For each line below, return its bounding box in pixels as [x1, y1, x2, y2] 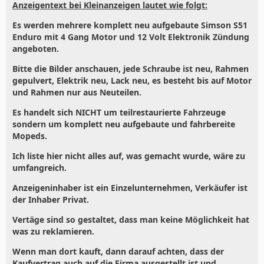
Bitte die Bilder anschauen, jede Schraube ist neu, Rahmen [12, 62, 249, 74]
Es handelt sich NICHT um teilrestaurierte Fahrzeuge [12, 106, 226, 118]
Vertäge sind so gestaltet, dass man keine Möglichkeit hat [12, 213, 249, 225]
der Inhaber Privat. [12, 193, 89, 205]
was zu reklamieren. [12, 225, 94, 237]
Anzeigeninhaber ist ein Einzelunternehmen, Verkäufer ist [12, 181, 247, 193]
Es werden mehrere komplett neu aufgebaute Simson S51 [12, 19, 247, 31]
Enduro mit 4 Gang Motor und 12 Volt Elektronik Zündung [12, 31, 249, 42]
